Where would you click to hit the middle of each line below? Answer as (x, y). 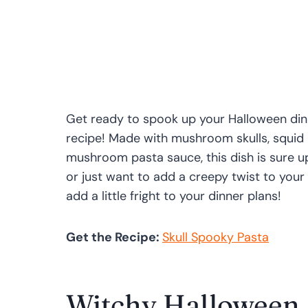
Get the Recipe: (114, 238)
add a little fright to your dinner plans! (174, 196)
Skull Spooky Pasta (216, 238)
